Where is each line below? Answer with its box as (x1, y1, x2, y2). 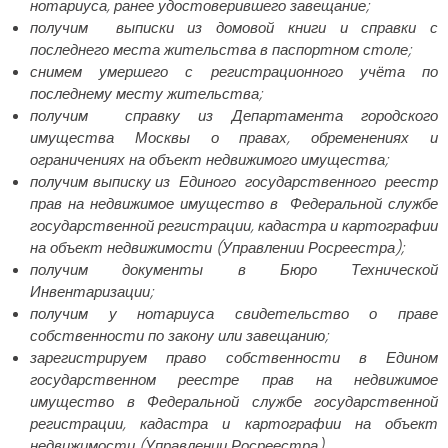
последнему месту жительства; (30, 82, 262, 104)
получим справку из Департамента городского (30, 104, 438, 126)
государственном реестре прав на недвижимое (30, 368, 438, 390)
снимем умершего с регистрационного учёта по (30, 60, 438, 82)
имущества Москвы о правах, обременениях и (30, 126, 438, 148)
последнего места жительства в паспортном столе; (30, 38, 411, 60)
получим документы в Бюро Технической (30, 258, 438, 280)
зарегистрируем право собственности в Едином (30, 346, 438, 368)
